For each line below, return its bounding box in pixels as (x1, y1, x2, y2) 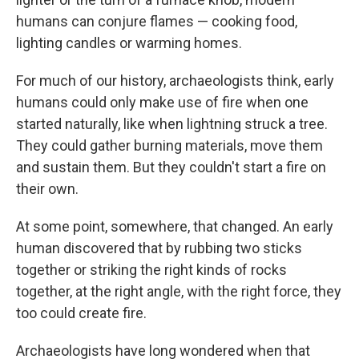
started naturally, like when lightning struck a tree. (16, 115, 328, 132)
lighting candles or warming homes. (16, 34, 242, 51)
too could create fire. (16, 305, 147, 321)
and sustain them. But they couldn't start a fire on (16, 159, 326, 175)
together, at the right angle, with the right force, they (16, 283, 341, 300)
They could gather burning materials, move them (16, 137, 323, 154)
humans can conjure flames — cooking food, (16, 13, 297, 30)
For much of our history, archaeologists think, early (16, 72, 334, 89)
